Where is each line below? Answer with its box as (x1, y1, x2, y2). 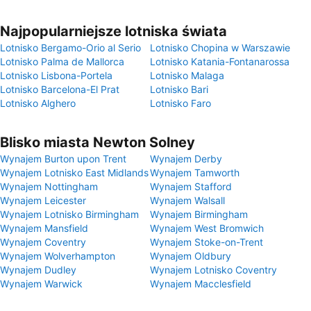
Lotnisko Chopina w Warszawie (150, 42, 290, 53)
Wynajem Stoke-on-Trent (150, 236, 263, 248)
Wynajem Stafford (150, 180, 232, 192)
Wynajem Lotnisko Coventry (150, 264, 277, 276)
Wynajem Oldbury (150, 250, 231, 262)
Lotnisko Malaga (150, 69, 224, 81)
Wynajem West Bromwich (150, 222, 264, 234)
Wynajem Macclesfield (150, 278, 251, 289)
